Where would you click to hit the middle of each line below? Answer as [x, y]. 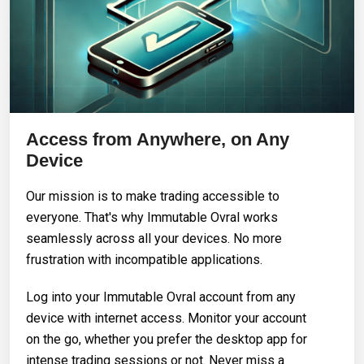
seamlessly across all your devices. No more [154, 238]
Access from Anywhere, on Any [158, 139]
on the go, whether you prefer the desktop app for [167, 339]
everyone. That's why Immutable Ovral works [152, 217]
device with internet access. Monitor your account [166, 318]
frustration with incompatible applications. [144, 259]
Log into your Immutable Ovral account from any [161, 297]
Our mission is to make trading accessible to [153, 196]
